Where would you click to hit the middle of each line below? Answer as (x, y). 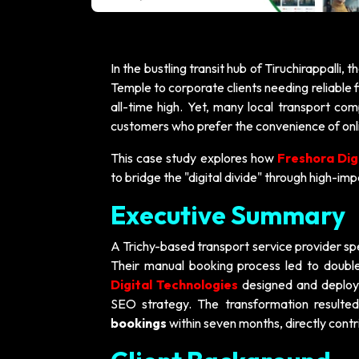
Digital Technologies (175, 284)
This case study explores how (194, 158)
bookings (139, 323)
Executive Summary (228, 215)
